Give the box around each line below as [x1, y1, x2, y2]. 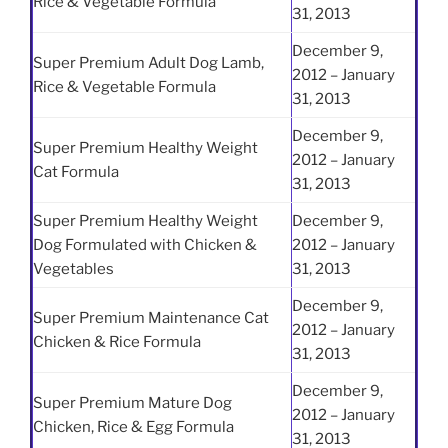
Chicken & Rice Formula [33, 332, 201, 351]
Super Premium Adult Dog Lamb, [33, 53, 264, 72]
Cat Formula [33, 162, 119, 181]
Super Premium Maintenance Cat [33, 308, 269, 327]
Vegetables [33, 259, 114, 278]
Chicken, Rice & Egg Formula [33, 417, 234, 436]
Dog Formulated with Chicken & [33, 235, 257, 254]
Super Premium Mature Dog [33, 393, 232, 412]
